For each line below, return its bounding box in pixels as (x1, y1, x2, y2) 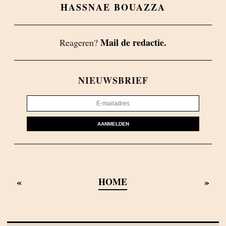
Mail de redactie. (100, 36, 166, 49)
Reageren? (60, 36, 100, 49)
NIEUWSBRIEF (78, 74, 148, 87)
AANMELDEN (97, 121, 129, 127)
